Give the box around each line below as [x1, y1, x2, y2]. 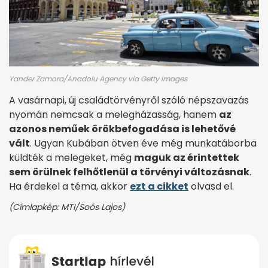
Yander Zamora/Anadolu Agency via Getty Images [9, 74, 187, 84]
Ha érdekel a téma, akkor [9, 179, 130, 194]
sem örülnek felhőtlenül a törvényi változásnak [9, 165, 249, 179]
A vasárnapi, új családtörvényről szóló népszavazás [9, 93, 249, 108]
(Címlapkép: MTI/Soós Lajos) [9, 201, 125, 214]
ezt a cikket [130, 179, 188, 194]
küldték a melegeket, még [9, 151, 134, 165]
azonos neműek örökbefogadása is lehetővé [9, 122, 236, 136]
